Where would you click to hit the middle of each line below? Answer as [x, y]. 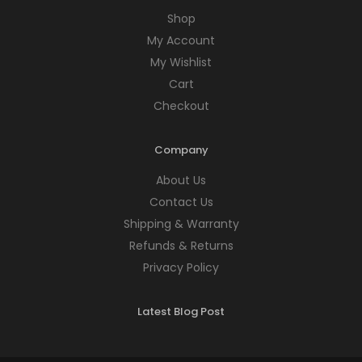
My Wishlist [181, 62]
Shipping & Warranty [181, 223]
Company [181, 149]
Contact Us [181, 202]
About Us [181, 180]
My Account [181, 40]
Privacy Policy [181, 267]
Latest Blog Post [181, 311]
